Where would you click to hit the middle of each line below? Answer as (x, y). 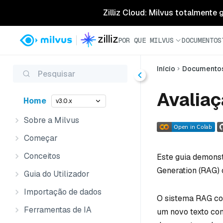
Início (166, 69)
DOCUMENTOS (202, 40)
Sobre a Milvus (52, 120)
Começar (41, 138)
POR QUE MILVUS (146, 40)
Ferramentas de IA (58, 210)
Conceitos (42, 156)
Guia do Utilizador (57, 174)
